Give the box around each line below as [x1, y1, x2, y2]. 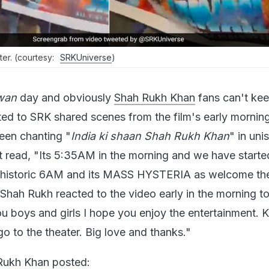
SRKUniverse [60, 52, 112, 62]
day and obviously [17, 91, 114, 104]
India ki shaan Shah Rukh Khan [71, 129, 229, 142]
